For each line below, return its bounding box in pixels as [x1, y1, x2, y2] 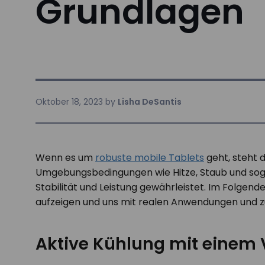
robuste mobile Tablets [95, 151, 204, 164]
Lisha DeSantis [118, 96, 182, 108]
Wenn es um [35, 151, 95, 164]
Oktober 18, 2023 [35, 96, 103, 108]
